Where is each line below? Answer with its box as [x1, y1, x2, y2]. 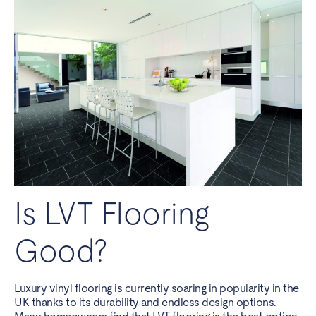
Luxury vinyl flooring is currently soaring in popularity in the [14, 281, 299, 296]
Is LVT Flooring [14, 196, 209, 232]
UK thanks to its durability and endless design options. [14, 296, 276, 310]
